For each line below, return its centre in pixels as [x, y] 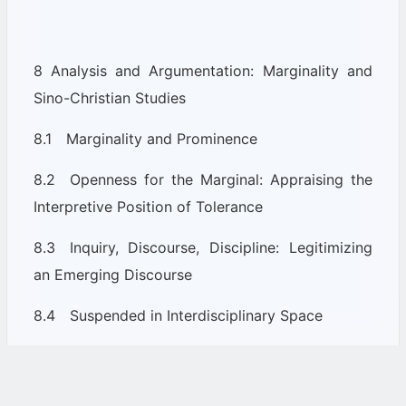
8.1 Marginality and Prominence [145, 139]
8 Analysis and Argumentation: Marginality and [203, 71]
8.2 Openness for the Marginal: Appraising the [203, 179]
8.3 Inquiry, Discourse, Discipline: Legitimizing [203, 247]
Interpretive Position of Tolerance [148, 207]
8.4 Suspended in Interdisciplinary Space [178, 315]
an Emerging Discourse [112, 275]
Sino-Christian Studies [109, 98]
